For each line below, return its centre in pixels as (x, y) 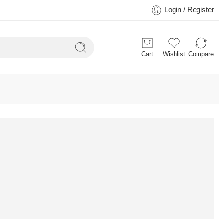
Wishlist (174, 54)
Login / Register (189, 10)
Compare (201, 54)
